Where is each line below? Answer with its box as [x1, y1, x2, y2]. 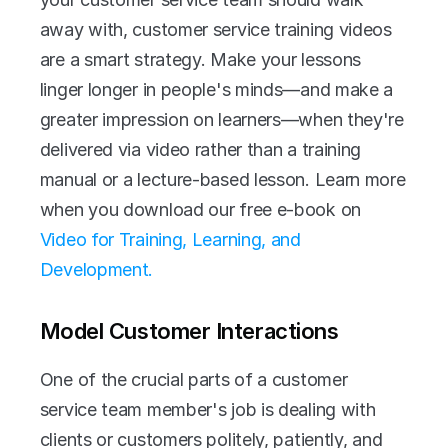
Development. [39, 258, 158, 280]
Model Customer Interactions [39, 317, 339, 344]
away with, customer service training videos [39, 18, 392, 40]
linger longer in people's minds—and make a [39, 78, 394, 100]
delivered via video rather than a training [39, 138, 362, 160]
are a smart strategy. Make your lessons [39, 48, 362, 70]
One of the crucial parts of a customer [39, 368, 348, 390]
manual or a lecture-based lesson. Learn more [39, 168, 406, 190]
